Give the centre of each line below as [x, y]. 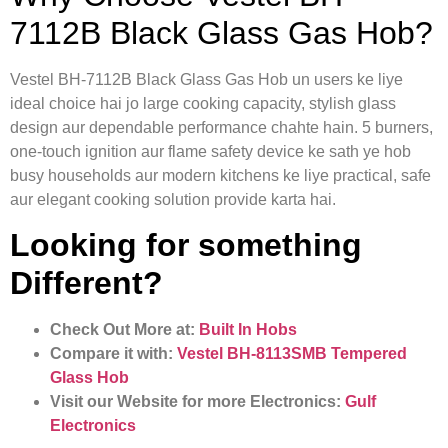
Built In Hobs [248, 329]
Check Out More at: [124, 329]
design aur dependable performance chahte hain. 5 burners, [221, 127]
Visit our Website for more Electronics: [195, 401]
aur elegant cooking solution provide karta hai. [173, 199]
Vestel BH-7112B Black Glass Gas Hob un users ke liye [206, 79]
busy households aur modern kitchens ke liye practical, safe [220, 175]
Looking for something [186, 244]
